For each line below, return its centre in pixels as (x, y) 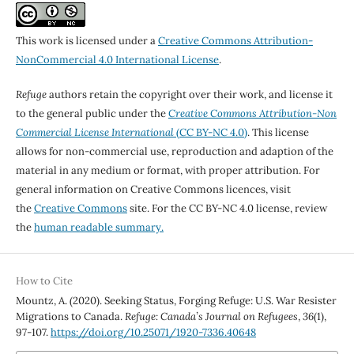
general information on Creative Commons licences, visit (153, 190)
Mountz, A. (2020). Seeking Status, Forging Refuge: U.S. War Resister (176, 301)
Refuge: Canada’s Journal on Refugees (211, 317)
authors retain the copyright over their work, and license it (189, 95)
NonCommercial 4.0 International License (117, 60)
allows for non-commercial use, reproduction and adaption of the (174, 152)
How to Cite (44, 281)
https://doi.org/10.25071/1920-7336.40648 (153, 333)
